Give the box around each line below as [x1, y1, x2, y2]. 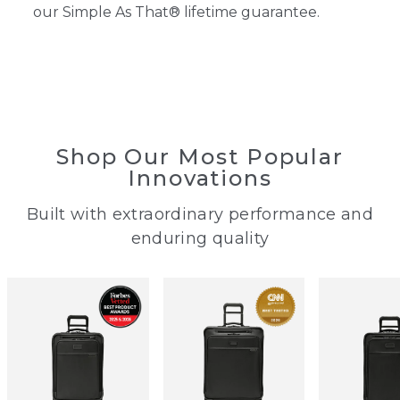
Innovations [127, 164, 273, 191]
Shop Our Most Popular [55, 143, 345, 170]
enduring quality [130, 228, 270, 248]
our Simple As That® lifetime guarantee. [33, 3, 320, 21]
